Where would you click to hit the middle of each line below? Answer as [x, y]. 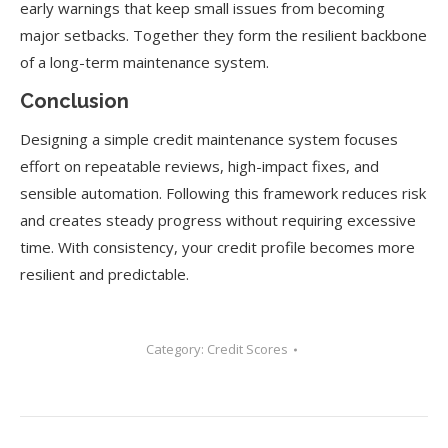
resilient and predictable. [104, 274]
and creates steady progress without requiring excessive [218, 220]
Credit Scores [247, 349]
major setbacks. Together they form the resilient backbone [223, 35]
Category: [176, 349]
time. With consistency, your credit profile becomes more [217, 247]
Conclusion [74, 101]
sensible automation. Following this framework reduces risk [223, 193]
